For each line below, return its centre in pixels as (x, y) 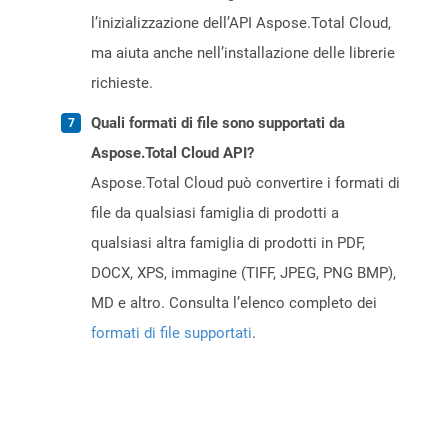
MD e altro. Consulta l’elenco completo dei (234, 303)
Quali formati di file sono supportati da (218, 123)
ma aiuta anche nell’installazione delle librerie (243, 53)
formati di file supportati (171, 333)
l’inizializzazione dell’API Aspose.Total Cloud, (241, 23)
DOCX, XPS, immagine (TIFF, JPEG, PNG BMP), (243, 273)
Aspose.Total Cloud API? (172, 153)
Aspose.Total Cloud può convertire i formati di (245, 183)
